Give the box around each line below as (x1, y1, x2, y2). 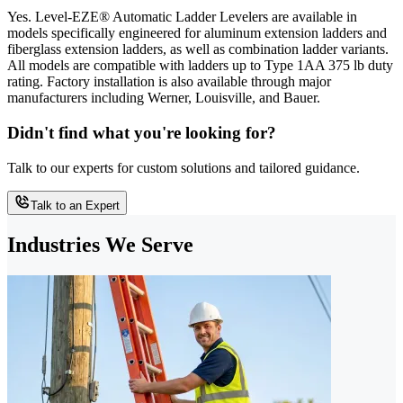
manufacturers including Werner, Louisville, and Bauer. (7, 90, 320, 106)
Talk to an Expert (31, 198, 120, 212)
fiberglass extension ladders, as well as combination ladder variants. (7, 41, 389, 58)
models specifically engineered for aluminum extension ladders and (7, 25, 387, 41)
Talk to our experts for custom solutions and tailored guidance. (7, 159, 360, 175)
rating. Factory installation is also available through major (7, 74, 331, 90)
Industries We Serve (7, 232, 193, 256)
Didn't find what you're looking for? (7, 122, 276, 142)
